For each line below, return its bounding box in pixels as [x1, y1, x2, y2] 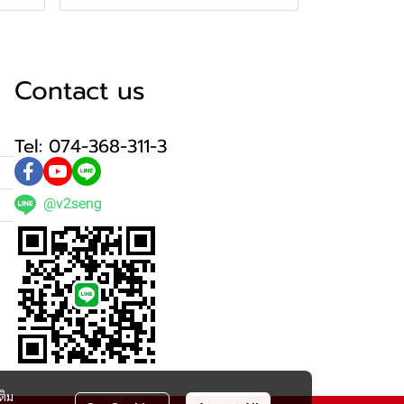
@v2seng [43, 195, 102, 213]
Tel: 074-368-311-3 [14, 133, 167, 161]
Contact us [14, 71, 145, 111]
